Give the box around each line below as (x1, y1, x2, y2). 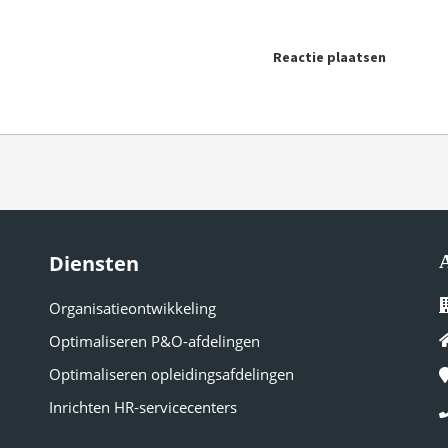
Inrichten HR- (49, 397, 139, 418)
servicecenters (139, 397, 237, 418)
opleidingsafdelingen (151, 364, 294, 385)
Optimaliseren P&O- (49, 331, 188, 352)
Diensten (49, 250, 139, 278)
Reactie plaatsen (273, 48, 386, 67)
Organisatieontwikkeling (49, 298, 216, 319)
